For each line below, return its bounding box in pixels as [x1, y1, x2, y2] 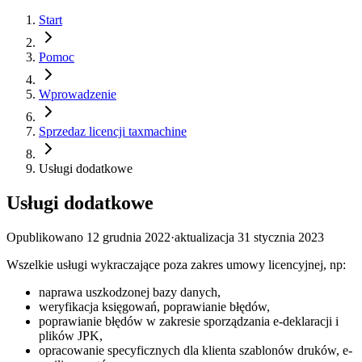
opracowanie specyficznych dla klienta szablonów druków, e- [39, 343, 352, 357]
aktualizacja [175, 229, 234, 244]
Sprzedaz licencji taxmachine [39, 124, 187, 138]
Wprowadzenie [39, 87, 116, 101]
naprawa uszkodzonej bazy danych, [39, 284, 221, 299]
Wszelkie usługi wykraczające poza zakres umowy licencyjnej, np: [6, 257, 346, 271]
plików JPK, [39, 328, 103, 343]
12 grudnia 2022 [86, 229, 170, 244]
